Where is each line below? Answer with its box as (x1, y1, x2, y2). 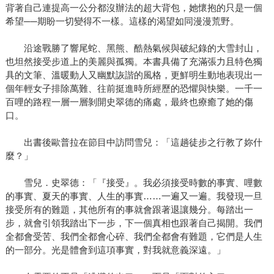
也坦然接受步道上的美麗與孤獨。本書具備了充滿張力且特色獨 (5, 56, 262, 67)
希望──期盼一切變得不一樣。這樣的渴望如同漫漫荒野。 (5, 16, 239, 27)
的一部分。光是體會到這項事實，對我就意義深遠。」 (5, 245, 226, 256)
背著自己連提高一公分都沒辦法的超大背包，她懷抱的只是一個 (5, 2, 262, 13)
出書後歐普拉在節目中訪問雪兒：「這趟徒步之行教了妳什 (5, 137, 262, 148)
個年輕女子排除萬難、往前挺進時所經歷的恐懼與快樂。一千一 (5, 83, 262, 94)
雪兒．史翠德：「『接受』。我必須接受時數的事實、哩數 (5, 177, 262, 188)
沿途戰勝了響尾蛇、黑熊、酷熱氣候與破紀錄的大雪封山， (5, 43, 262, 54)
